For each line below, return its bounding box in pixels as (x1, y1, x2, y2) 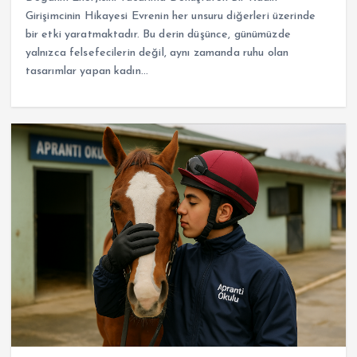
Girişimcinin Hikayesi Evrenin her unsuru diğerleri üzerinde (25, 10, 316, 22)
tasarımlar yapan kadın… (25, 65, 148, 77)
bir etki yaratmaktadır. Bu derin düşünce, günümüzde (25, 28, 291, 41)
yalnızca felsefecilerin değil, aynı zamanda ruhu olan (25, 46, 289, 59)
